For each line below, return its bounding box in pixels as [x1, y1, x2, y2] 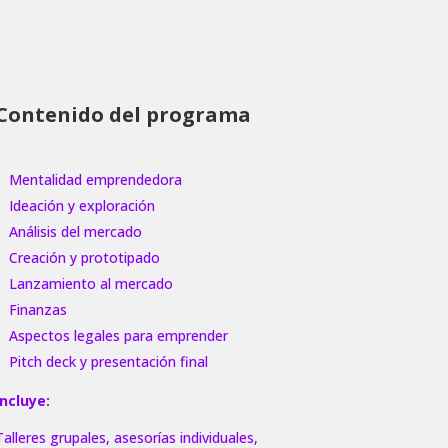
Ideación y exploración [8, 195, 155, 215]
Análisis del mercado [8, 221, 142, 241]
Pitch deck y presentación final [8, 351, 208, 371]
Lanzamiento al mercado [8, 273, 173, 293]
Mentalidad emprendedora [8, 169, 182, 189]
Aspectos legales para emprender [8, 325, 228, 345]
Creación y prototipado [8, 247, 160, 267]
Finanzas [8, 299, 67, 319]
